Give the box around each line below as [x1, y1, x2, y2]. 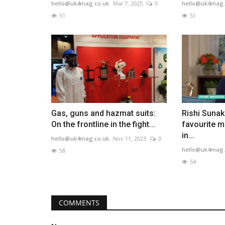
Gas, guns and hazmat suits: [51, 108, 156, 119]
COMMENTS [59, 198, 99, 208]
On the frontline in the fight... [51, 120, 155, 130]
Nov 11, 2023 [113, 135, 146, 143]
